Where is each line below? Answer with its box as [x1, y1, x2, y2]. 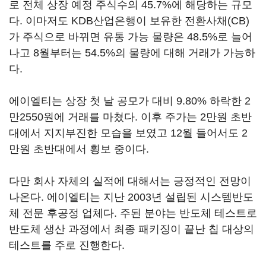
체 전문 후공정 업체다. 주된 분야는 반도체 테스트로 [9, 207, 257, 219]
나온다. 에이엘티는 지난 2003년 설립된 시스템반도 [9, 191, 254, 203]
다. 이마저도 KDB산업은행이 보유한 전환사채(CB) [9, 15, 249, 27]
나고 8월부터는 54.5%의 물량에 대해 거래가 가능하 [9, 47, 255, 59]
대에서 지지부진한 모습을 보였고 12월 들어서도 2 [9, 127, 248, 139]
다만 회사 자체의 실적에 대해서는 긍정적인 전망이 [9, 175, 251, 187]
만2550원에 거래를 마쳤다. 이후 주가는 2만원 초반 [9, 111, 252, 123]
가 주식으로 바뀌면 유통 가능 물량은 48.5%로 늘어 [9, 31, 252, 43]
